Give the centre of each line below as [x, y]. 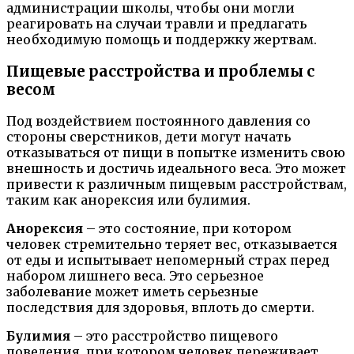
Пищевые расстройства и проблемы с [160, 71]
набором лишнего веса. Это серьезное [135, 276]
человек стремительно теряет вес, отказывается [172, 245]
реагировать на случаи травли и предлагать [156, 24]
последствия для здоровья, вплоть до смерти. [160, 308]
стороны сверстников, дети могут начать [149, 137]
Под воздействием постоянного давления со [158, 121]
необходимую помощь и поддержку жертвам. [162, 40]
